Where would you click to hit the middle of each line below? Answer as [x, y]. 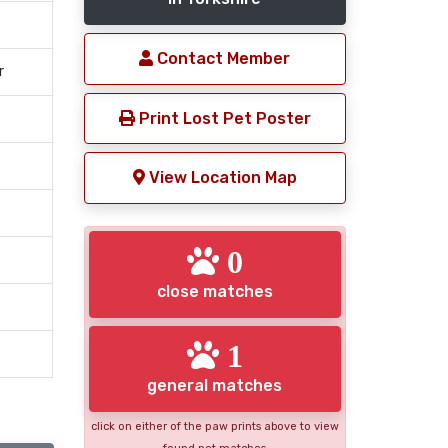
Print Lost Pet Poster [222, 118]
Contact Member [222, 58]
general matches [215, 386]
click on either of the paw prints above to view [214, 427]
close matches [214, 291]
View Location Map [220, 178]
